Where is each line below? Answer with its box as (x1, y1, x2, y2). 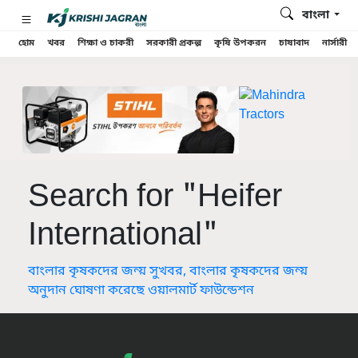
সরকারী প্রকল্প (146, 38, 201, 50)
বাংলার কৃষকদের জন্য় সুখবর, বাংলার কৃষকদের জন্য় (28, 262, 308, 280)
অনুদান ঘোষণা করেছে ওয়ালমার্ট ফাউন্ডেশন (28, 281, 254, 300)
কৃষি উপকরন (214, 38, 266, 50)
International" (28, 214, 218, 257)
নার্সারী (322, 38, 347, 50)
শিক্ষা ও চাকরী (78, 38, 133, 50)
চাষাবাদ (279, 38, 309, 50)
